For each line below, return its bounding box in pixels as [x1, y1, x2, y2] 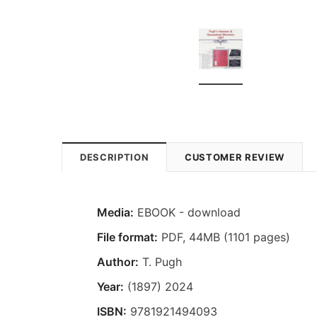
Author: [97, 254, 139, 269]
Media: [97, 204, 134, 219]
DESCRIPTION [80, 151, 149, 163]
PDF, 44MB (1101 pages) [158, 229, 290, 244]
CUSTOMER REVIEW [185, 151, 284, 163]
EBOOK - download [134, 204, 241, 219]
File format [97, 229, 154, 244]
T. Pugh [139, 254, 182, 269]
